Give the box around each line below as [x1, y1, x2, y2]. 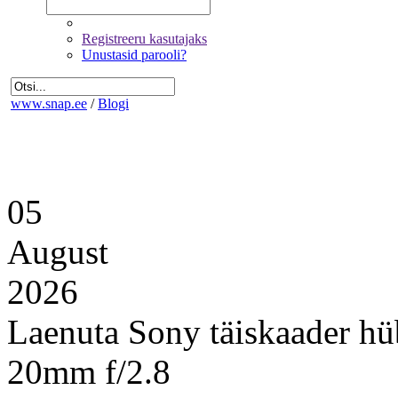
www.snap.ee [11, 96, 87, 111]
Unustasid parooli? [82, 47, 187, 62]
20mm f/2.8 [7, 353, 171, 391]
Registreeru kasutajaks [82, 31, 207, 46]
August [7, 233, 108, 271]
